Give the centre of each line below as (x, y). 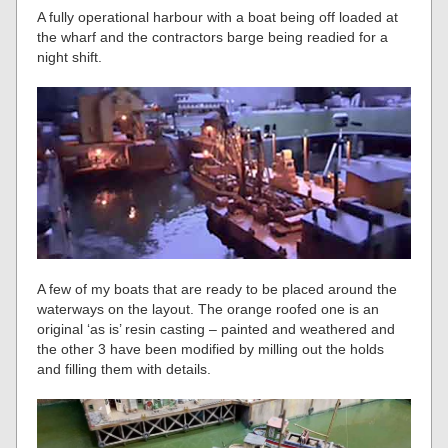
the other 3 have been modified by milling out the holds (211, 349)
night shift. (70, 56)
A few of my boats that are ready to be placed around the (217, 289)
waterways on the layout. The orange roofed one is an (208, 309)
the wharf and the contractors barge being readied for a (213, 36)
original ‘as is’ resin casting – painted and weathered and (216, 329)
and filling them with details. (124, 369)
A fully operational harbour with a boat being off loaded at (218, 16)
